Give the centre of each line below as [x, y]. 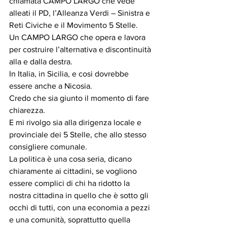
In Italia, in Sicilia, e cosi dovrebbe [70, 74]
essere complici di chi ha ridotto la [70, 183]
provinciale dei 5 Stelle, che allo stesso [79, 135]
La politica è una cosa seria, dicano [71, 159]
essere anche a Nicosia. [51, 86]
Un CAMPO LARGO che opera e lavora [78, 37]
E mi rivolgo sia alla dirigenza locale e [76, 122]
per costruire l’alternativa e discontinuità [81, 49]
